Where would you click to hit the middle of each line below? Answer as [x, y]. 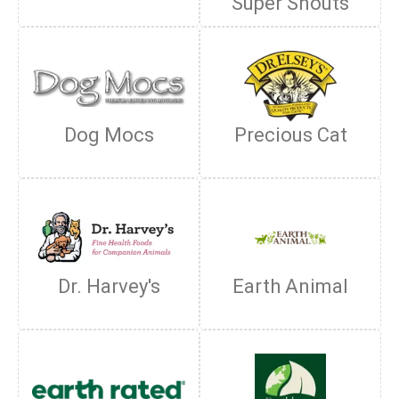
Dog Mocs [109, 135]
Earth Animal [290, 286]
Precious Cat [290, 135]
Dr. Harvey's [109, 286]
